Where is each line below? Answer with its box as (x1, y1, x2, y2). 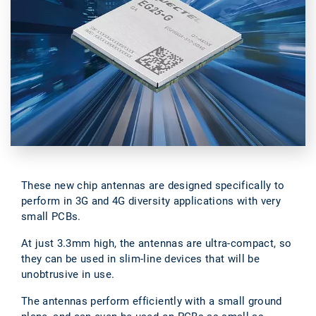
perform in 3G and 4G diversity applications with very (21, 194, 281, 207)
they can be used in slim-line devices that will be (21, 252, 260, 265)
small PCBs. (21, 209, 81, 223)
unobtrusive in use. (21, 267, 115, 281)
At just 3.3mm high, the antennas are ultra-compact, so (21, 236, 292, 250)
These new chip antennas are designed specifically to (21, 178, 285, 192)
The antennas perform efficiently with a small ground (21, 294, 282, 308)
